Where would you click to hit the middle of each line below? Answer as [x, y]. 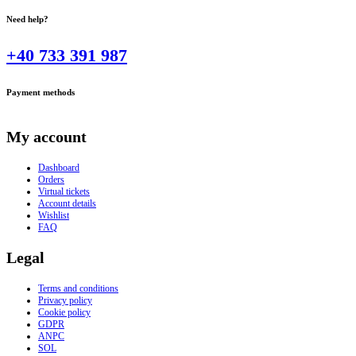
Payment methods [41, 93]
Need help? [27, 19]
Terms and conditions [78, 288]
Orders [51, 179]
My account [46, 136]
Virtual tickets [64, 191]
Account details [67, 203]
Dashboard [59, 167]
